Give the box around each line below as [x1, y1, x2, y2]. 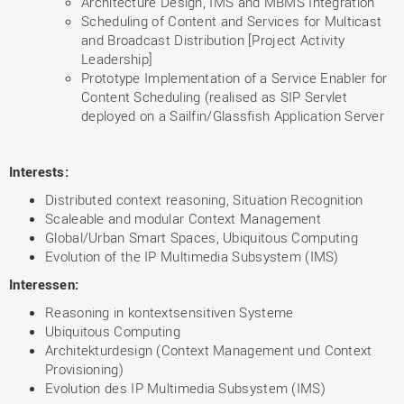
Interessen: [9, 275, 79, 293]
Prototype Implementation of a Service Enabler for [81, 69, 388, 87]
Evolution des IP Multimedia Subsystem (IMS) [45, 379, 326, 397]
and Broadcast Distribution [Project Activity [81, 31, 345, 49]
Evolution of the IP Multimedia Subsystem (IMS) [45, 247, 339, 265]
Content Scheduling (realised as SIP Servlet [81, 87, 347, 106]
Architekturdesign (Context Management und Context [45, 341, 372, 359]
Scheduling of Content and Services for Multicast [81, 12, 382, 30]
